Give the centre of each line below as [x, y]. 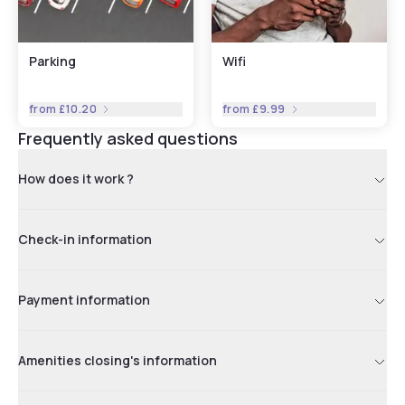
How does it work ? [76, 178]
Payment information [84, 299]
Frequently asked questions [128, 138]
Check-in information [85, 239]
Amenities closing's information [118, 360]
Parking [52, 61]
